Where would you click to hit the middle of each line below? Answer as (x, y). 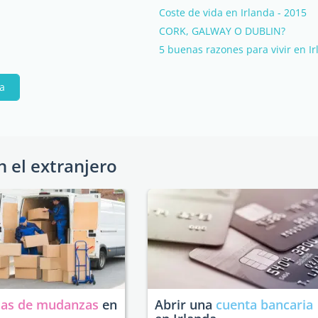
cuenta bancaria (264, 305)
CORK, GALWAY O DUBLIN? (222, 31)
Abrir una (185, 305)
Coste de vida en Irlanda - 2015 (233, 12)
